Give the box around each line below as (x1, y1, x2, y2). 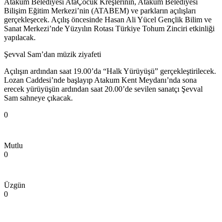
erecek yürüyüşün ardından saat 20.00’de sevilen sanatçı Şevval (4, 85, 203, 94)
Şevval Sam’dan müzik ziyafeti (4, 50, 101, 59)
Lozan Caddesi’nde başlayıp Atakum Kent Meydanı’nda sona (4, 76, 197, 85)
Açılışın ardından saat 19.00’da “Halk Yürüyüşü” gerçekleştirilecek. (4, 67, 216, 76)
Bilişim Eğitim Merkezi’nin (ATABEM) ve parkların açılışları (4, 6, 196, 15)
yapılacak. (4, 33, 36, 42)
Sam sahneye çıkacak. (4, 94, 73, 103)
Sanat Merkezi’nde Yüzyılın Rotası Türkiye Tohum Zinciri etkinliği (4, 24, 215, 33)
